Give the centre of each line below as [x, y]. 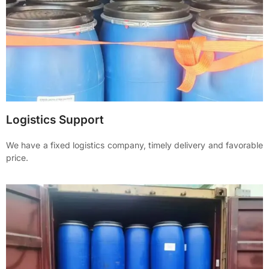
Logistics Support [55, 119]
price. [17, 157]
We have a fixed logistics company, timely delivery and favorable [134, 145]
